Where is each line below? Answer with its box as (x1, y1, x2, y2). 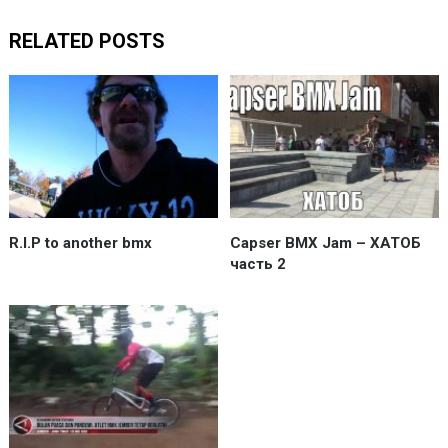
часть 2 (230, 254, 287, 273)
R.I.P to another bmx (8, 233, 152, 252)
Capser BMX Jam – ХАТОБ (230, 233, 422, 252)
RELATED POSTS (8, 29, 165, 53)
